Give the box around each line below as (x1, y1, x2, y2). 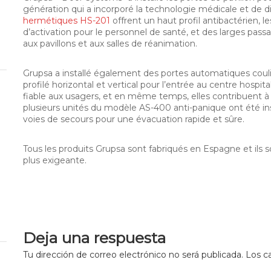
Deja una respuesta (23, 229, 166, 247)
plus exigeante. (23, 155, 87, 166)
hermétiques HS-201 (23, 15, 110, 27)
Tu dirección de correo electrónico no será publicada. (23, 249, 243, 261)
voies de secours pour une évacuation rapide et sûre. (23, 114, 244, 125)
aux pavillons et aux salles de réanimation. (23, 38, 197, 50)
